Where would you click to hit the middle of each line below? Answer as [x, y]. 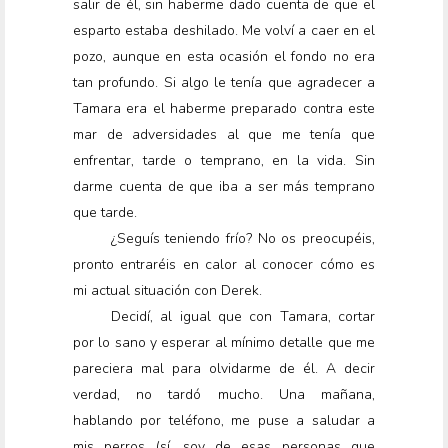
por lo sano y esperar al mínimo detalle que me [224, 343]
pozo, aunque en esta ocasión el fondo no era [224, 57]
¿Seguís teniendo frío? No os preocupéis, [242, 239]
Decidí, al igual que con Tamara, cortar [242, 317]
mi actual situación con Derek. [167, 291]
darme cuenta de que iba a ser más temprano [224, 187]
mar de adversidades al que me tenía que [224, 135]
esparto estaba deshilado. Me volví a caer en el [224, 31]
